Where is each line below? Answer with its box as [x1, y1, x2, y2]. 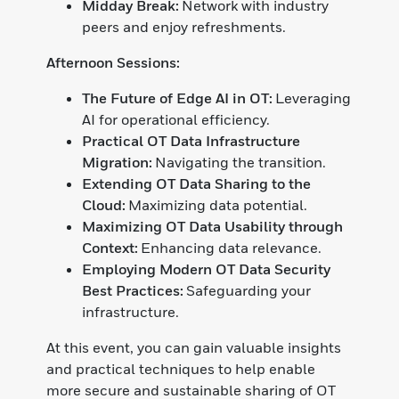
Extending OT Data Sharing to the [82, 174, 312, 192]
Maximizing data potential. [126, 195, 308, 214]
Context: [82, 238, 139, 256]
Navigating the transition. [152, 152, 327, 171]
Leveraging [273, 88, 352, 107]
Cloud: [82, 195, 126, 214]
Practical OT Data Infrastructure [82, 131, 301, 150]
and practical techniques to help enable [46, 359, 316, 378]
